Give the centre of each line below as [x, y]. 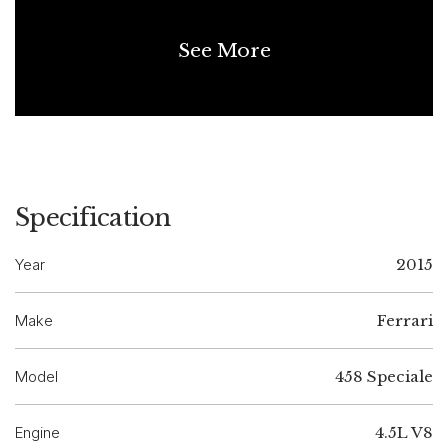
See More [224, 51]
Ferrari [405, 321]
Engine [37, 433]
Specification [93, 218]
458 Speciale [384, 377]
